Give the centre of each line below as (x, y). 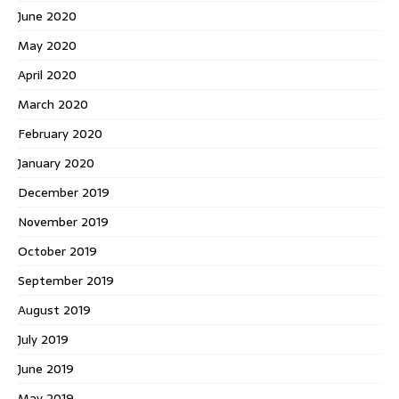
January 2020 (56, 163)
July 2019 (43, 340)
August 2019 (54, 310)
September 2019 (66, 281)
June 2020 (47, 16)
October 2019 (57, 252)
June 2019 (46, 369)
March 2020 (53, 105)
